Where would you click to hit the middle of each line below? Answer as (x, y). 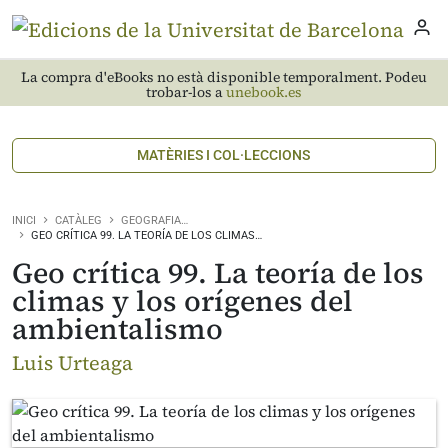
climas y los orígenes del (182, 301)
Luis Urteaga (72, 363)
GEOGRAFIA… (154, 220)
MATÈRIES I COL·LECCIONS (224, 155)
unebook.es (264, 92)
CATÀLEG (78, 220)
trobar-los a (186, 92)
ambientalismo (117, 329)
